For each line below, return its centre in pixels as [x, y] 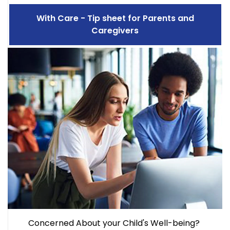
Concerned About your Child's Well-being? [115, 223]
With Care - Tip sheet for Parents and [115, 18]
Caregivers [115, 31]
